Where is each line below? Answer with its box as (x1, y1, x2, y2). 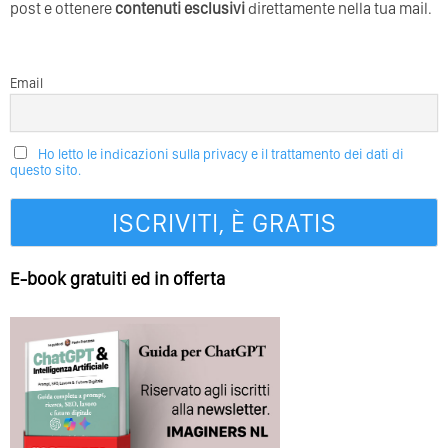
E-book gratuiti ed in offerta (10, 268, 225, 290)
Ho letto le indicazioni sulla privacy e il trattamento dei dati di (38, 146, 404, 163)
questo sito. (10, 162, 81, 179)
